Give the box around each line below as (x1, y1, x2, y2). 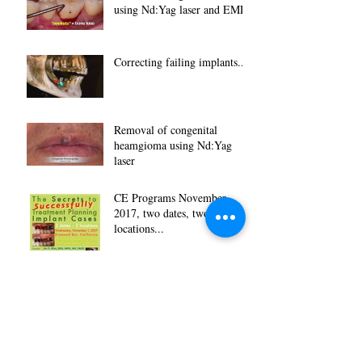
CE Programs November (114, 190, 226, 206)
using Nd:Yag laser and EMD (114, 2, 248, 18)
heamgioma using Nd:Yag (114, 137, 232, 154)
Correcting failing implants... (114, 54, 247, 70)
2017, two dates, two (114, 205, 209, 221)
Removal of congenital (114, 122, 217, 138)
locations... (114, 221, 164, 237)
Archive (16, 309, 73, 333)
